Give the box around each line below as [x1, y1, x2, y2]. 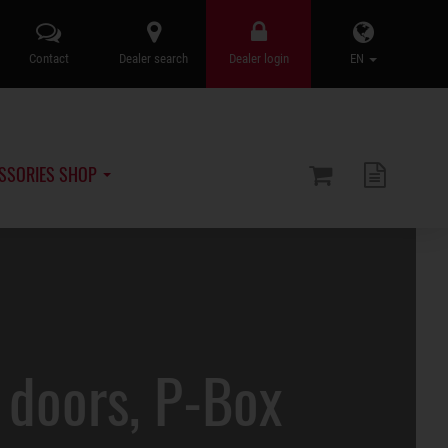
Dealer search [119, 51, 188, 66]
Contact [28, 51, 69, 66]
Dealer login [228, 51, 289, 66]
